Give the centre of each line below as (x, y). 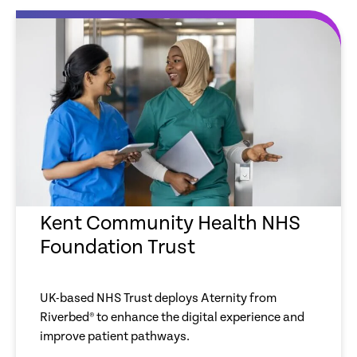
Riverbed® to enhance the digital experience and (172, 317)
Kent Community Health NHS (170, 223)
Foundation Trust (118, 247)
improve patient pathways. (115, 336)
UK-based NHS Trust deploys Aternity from (158, 298)
